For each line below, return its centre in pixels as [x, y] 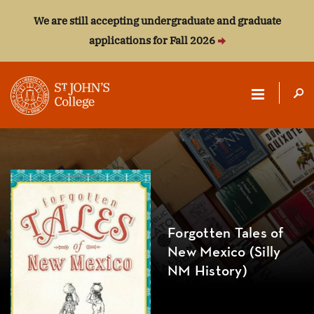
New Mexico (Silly [224, 253]
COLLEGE [57, 186]
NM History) [207, 272]
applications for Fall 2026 [152, 40]
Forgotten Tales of [226, 234]
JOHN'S [46, 158]
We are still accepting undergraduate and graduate [157, 21]
